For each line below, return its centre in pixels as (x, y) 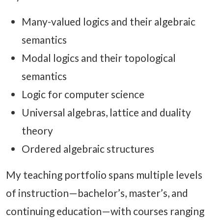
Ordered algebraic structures (88, 149)
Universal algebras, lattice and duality (106, 112)
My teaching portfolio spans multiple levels (104, 175)
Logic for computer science (83, 94)
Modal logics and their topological (99, 58)
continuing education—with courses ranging (105, 211)
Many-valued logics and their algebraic (109, 22)
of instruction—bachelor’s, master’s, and (97, 193)
